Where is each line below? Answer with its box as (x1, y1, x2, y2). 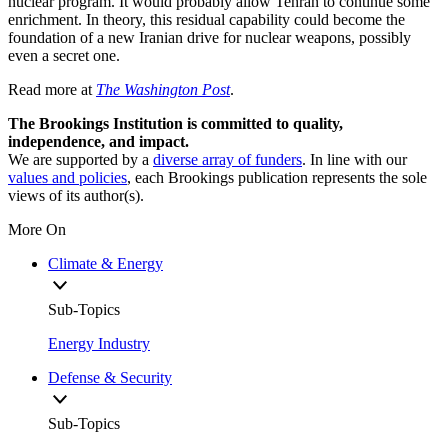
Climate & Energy (48, 255, 163, 273)
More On (8, 221, 66, 239)
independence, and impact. (8, 133, 189, 151)
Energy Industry (48, 335, 150, 353)
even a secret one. (8, 47, 120, 65)
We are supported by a (8, 151, 153, 169)
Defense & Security (48, 369, 172, 387)
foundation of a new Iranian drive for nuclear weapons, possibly (8, 29, 411, 47)
